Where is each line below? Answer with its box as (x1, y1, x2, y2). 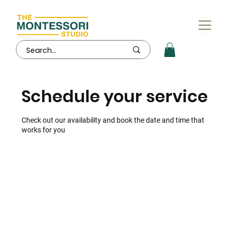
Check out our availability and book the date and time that (22, 116, 205, 125)
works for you (22, 126, 66, 135)
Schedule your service (22, 85, 208, 108)
